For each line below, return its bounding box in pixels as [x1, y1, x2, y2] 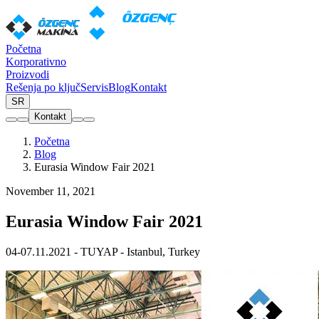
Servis [80, 81, 108, 93]
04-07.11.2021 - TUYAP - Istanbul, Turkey [6, 245, 200, 258]
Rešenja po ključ [6, 81, 80, 93]
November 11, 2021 [6, 185, 95, 197]
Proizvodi [6, 68, 49, 80]
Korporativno [6, 56, 66, 68]
